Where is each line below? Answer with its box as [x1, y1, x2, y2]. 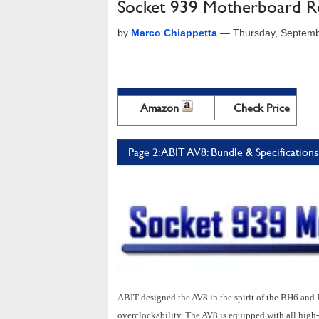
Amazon [140, 101, 179, 115]
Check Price [233, 101, 290, 115]
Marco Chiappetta [131, 27, 217, 38]
